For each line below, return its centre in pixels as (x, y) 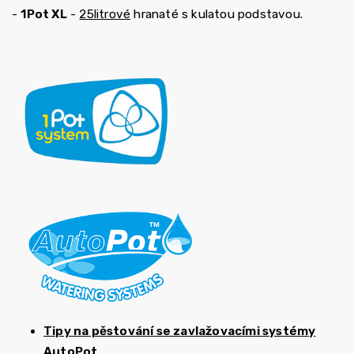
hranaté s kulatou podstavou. (217, 15)
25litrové (105, 15)
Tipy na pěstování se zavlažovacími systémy (180, 331)
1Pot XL (44, 15)
